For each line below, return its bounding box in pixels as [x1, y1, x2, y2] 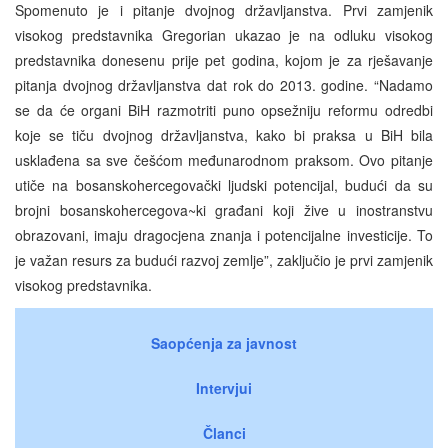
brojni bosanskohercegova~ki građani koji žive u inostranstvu [15, 199, 433, 220]
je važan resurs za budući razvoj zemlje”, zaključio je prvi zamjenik [15, 249, 433, 270]
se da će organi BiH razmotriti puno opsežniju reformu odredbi [15, 99, 433, 120]
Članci [202, 422, 246, 443]
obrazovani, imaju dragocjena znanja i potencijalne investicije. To [15, 224, 433, 245]
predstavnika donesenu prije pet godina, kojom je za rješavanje [15, 49, 433, 70]
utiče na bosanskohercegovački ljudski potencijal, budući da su [15, 174, 433, 195]
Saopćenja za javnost [151, 332, 297, 353]
